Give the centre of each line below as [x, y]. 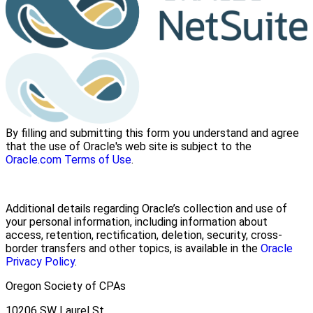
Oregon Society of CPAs [66, 286]
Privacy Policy [40, 262]
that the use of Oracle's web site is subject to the [129, 147]
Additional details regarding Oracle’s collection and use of [146, 209]
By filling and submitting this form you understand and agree [152, 133]
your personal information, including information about [137, 222]
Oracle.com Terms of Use [68, 160]
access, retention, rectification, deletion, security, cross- [144, 235]
